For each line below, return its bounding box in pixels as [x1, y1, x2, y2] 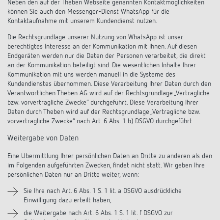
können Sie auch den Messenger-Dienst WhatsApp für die [7, 8, 169, 15]
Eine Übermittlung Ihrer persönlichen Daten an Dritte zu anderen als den [7, 153, 212, 160]
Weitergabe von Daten [7, 135, 79, 142]
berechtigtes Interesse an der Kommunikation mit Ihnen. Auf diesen [7, 43, 197, 50]
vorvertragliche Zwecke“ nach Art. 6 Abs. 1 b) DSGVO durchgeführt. [7, 118, 193, 125]
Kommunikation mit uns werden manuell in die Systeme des [7, 71, 175, 78]
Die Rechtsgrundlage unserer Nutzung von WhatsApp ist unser [7, 34, 183, 41]
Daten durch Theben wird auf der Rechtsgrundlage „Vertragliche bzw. [7, 109, 200, 115]
